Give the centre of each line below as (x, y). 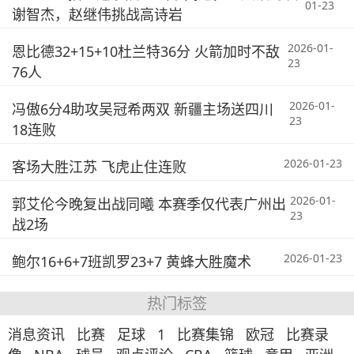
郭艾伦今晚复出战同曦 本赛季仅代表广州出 (149, 204)
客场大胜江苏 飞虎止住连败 (99, 167)
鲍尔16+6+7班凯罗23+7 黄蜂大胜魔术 (132, 262)
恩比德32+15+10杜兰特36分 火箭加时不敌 (146, 51)
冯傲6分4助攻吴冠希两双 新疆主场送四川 (143, 109)
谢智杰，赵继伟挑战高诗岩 (97, 14)
